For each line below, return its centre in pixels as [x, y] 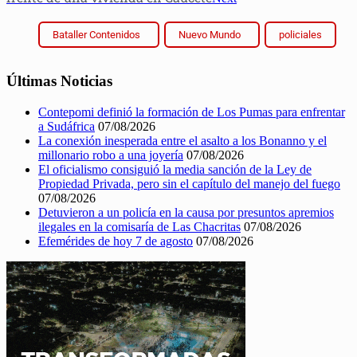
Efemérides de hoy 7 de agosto [116, 241]
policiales [300, 35]
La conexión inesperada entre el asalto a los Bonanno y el [182, 140]
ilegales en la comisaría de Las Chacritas [139, 226]
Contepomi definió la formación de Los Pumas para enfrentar [192, 112]
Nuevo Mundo [210, 35]
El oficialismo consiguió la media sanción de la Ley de [175, 169]
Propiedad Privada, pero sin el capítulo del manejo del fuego [189, 183]
